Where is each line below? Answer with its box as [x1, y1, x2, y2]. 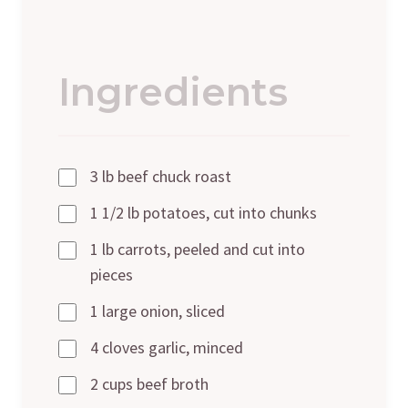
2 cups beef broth [90, 372, 209, 394]
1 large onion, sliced [90, 300, 225, 321]
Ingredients [58, 67, 288, 116]
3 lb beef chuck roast [90, 165, 231, 187]
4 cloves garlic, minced [90, 336, 243, 358]
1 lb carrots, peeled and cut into [89, 238, 305, 260]
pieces [89, 263, 133, 285]
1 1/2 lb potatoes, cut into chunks [90, 201, 317, 223]
